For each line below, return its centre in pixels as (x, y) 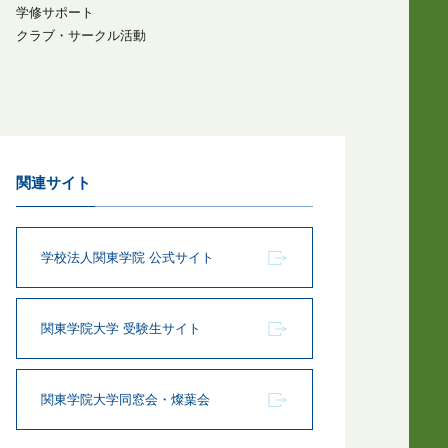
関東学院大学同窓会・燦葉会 (126, 399)
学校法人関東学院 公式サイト (128, 257)
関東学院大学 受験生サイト (121, 328)
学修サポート (55, 12)
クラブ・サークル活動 (81, 35)
